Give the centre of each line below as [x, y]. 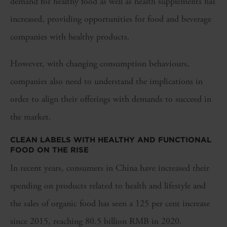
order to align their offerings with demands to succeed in [111, 99]
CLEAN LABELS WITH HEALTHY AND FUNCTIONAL [111, 140]
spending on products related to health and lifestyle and [108, 185]
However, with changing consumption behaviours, [100, 64]
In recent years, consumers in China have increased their [110, 168]
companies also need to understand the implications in [106, 82]
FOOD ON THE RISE [49, 150]
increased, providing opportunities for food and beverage [111, 19]
